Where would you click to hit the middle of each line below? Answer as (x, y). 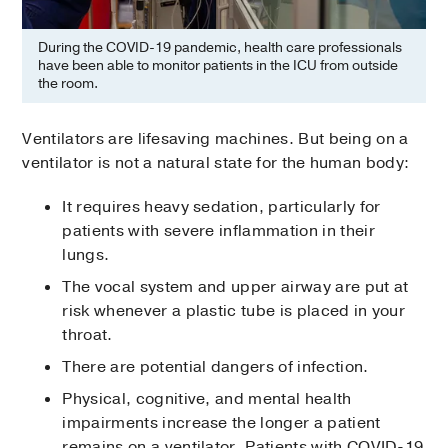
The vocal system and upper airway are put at (235, 287)
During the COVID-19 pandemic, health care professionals (220, 48)
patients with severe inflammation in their (218, 231)
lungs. (86, 255)
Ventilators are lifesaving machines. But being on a (215, 139)
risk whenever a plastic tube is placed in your (234, 311)
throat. (87, 335)
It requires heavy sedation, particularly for (221, 207)
